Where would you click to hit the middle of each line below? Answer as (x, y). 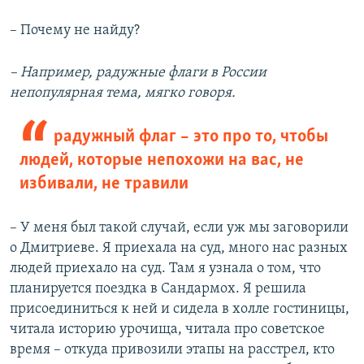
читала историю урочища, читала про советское (167, 329)
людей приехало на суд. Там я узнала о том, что (165, 269)
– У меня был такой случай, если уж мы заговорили (179, 228)
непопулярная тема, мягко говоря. (123, 93)
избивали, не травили (104, 184)
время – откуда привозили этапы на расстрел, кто (172, 350)
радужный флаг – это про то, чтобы (191, 137)
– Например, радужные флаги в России (138, 73)
